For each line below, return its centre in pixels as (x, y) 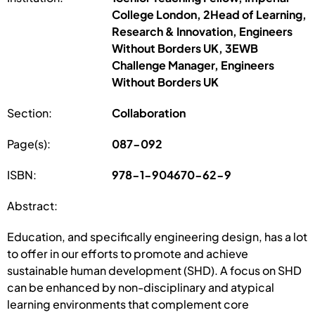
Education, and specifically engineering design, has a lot (157, 236)
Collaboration (149, 112)
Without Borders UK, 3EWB (185, 48)
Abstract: (32, 205)
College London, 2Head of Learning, (210, 14)
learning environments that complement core (128, 304)
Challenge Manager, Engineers (193, 65)
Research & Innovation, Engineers (202, 31)
